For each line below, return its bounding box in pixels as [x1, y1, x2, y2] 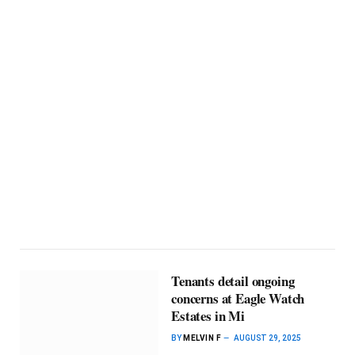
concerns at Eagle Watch [171, 288, 305, 308]
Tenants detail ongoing [171, 270, 295, 291]
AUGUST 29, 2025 [234, 333, 302, 342]
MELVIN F [183, 333, 221, 342]
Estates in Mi [171, 305, 245, 326]
